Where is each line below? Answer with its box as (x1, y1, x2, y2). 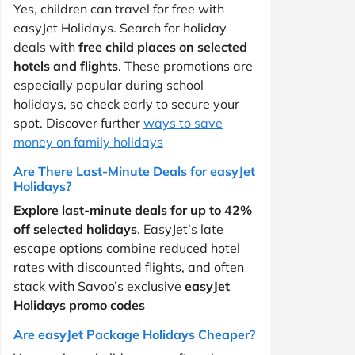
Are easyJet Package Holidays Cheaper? (13, 326, 255, 342)
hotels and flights (13, 57, 118, 74)
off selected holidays (13, 220, 137, 237)
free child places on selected (78, 38, 247, 55)
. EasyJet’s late (137, 220, 223, 237)
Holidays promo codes (13, 296, 145, 313)
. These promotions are (118, 57, 253, 74)
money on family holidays (13, 133, 163, 150)
